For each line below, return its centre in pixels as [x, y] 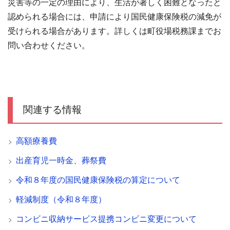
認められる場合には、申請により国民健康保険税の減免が [114, 17]
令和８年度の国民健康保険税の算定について [98, 180]
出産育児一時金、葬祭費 [61, 160]
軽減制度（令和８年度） [61, 199]
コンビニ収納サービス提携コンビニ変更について [106, 219]
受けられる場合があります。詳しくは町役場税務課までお [114, 31]
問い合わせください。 [49, 45]
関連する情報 [52, 110]
